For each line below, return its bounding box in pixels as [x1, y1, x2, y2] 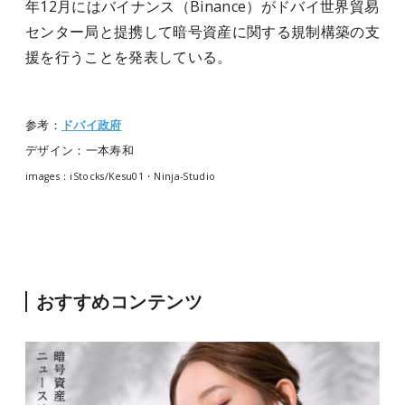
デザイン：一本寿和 [25, 142, 134, 158]
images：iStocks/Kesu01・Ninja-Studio [25, 170, 216, 183]
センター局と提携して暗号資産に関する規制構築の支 [25, 22, 380, 42]
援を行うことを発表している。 [25, 47, 232, 67]
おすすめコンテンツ [36, 289, 202, 314]
